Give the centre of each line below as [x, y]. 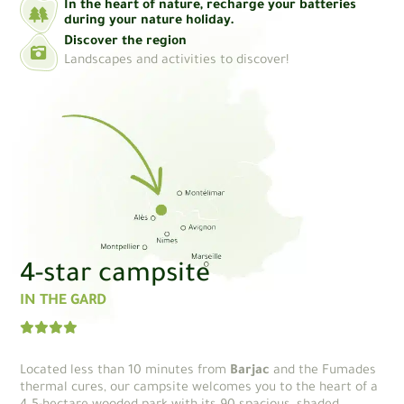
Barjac [250, 371]
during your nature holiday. [150, 22]
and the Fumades [323, 371]
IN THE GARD [64, 302]
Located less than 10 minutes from [125, 371]
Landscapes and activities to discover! [177, 61]
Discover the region [126, 43]
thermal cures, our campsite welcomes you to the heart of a [199, 388]
